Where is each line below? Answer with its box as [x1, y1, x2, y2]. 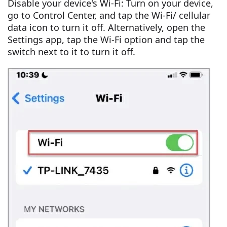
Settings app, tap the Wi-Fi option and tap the [8, 33, 205, 46]
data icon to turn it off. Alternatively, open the [8, 21, 205, 33]
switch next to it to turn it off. [8, 46, 135, 58]
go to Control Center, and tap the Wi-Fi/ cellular [8, 9, 210, 21]
